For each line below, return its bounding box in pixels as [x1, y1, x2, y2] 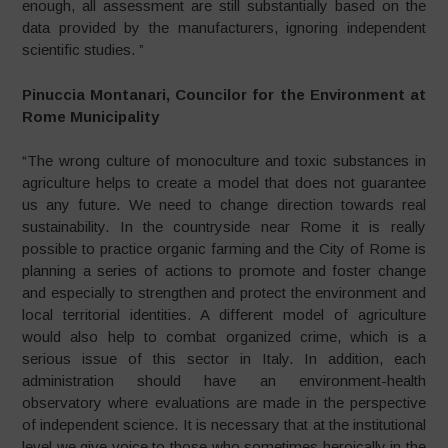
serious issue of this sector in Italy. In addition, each [22, 350, 426, 367]
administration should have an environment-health [22, 372, 426, 389]
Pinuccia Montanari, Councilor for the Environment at [22, 85, 426, 103]
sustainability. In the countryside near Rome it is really [22, 218, 426, 235]
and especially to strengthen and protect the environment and [22, 284, 426, 301]
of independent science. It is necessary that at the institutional [22, 416, 426, 433]
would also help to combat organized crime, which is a [22, 328, 426, 345]
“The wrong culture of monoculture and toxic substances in [22, 152, 426, 169]
